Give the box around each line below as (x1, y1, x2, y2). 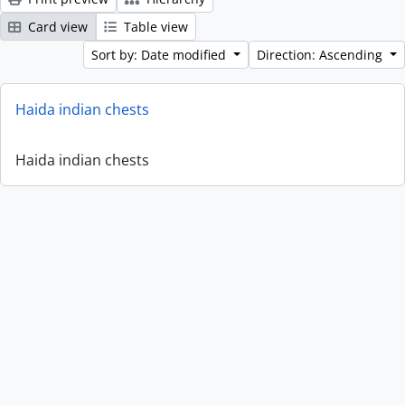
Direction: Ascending (257, 46, 387, 63)
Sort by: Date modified (91, 46, 231, 63)
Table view (120, 18, 188, 35)
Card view (24, 18, 88, 35)
